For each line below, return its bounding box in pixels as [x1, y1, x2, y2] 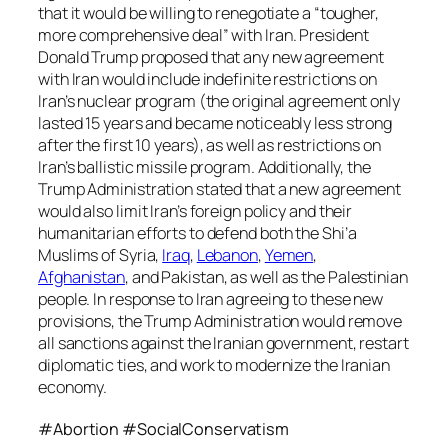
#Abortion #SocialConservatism [38, 417, 290, 440]
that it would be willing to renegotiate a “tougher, [38, 2, 379, 25]
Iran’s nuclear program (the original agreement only [38, 90, 400, 113]
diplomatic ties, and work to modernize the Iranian [38, 354, 390, 377]
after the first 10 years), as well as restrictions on [38, 134, 381, 157]
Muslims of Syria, [38, 244, 163, 267]
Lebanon [196, 244, 258, 267]
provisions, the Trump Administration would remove [38, 310, 403, 333]
